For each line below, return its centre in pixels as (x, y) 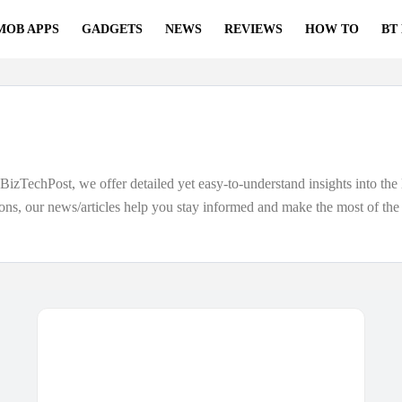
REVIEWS (253, 29)
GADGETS (112, 29)
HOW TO (332, 29)
